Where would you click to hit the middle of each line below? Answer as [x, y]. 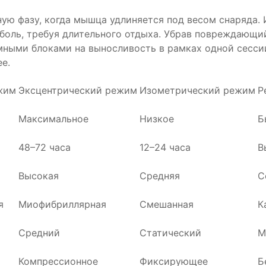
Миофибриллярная [62, 204]
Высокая [39, 176]
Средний [39, 233]
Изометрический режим [197, 90]
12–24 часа [165, 147]
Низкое [157, 119]
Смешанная [167, 204]
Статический [170, 233]
